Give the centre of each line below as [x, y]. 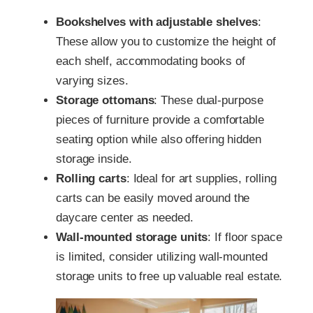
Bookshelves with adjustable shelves [157, 22]
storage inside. [94, 159]
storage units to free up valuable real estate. [169, 276]
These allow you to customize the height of [166, 41]
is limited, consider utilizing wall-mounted [162, 256]
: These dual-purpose [209, 100]
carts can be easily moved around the [153, 198]
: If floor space [245, 237]
